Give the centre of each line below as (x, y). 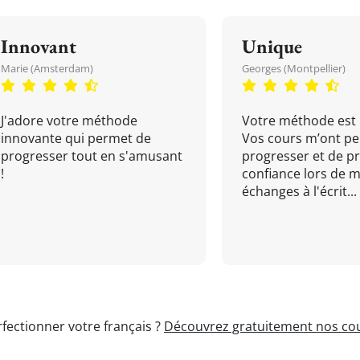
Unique (272, 46)
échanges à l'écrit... (299, 191)
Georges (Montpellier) (294, 68)
